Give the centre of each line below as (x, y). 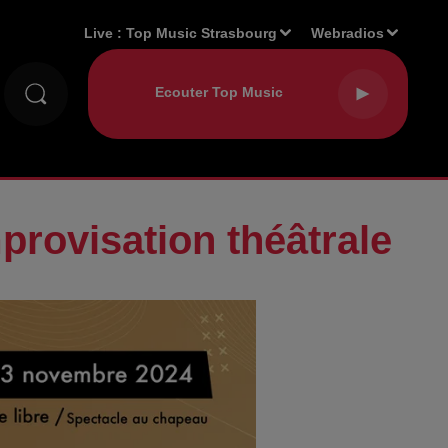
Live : (105, 32)
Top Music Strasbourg (202, 32)
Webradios (348, 32)
